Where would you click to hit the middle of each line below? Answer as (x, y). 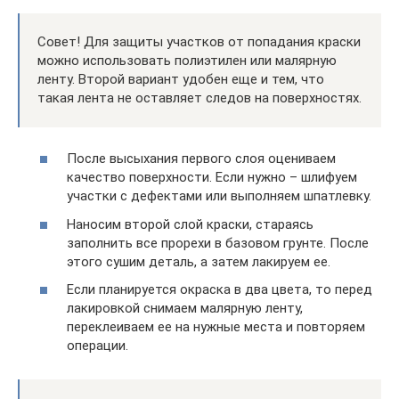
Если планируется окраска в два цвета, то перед (220, 290)
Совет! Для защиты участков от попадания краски (199, 41)
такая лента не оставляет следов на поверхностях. (199, 98)
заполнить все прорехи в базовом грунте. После (218, 243)
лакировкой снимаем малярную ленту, (185, 309)
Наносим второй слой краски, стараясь (190, 224)
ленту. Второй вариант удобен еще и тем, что (181, 79)
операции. (98, 346)
